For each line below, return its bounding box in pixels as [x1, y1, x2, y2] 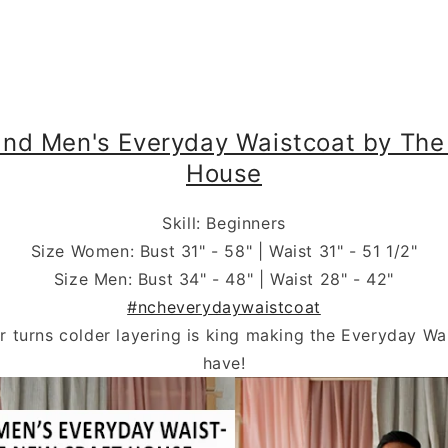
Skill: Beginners [162, 212, 286, 233]
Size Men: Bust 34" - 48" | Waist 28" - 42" [53, 268, 395, 289]
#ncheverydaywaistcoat [127, 296, 321, 317]
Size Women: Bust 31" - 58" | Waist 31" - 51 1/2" [30, 240, 418, 261]
